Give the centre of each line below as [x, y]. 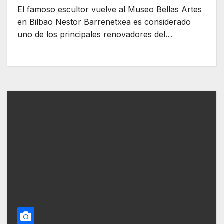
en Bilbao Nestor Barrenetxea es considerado [104, 22]
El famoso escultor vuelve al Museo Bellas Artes [110, 10]
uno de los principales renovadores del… [95, 35]
